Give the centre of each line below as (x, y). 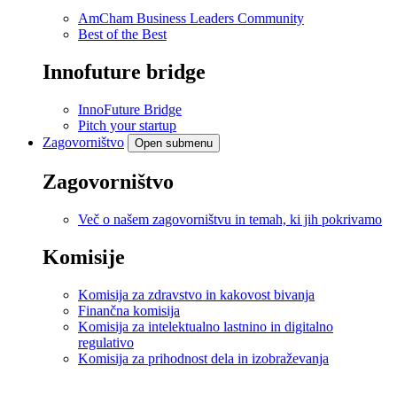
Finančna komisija (129, 310)
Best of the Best (122, 35)
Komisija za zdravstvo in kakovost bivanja (196, 294)
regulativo (106, 342)
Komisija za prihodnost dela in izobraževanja (203, 358)
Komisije (84, 257)
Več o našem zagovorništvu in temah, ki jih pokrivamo (230, 220)
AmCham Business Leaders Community (191, 19)
